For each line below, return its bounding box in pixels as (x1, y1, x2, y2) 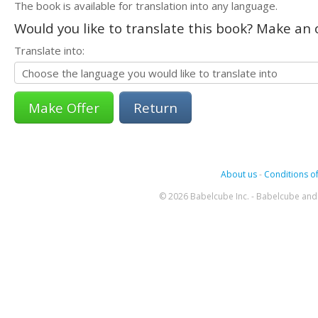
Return (133, 98, 177, 116)
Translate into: (14, 43, 84, 57)
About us (220, 168, 257, 180)
